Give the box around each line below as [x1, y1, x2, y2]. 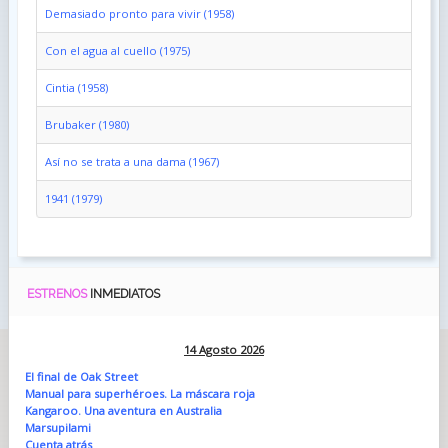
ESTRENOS [26, 285, 90, 301]
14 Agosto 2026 [183, 341, 264, 357]
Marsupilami [24, 419, 91, 435]
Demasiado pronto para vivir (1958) [44, 5, 234, 21]
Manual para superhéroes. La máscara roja [24, 385, 255, 401]
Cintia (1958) [44, 79, 108, 95]
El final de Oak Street [24, 368, 138, 384]
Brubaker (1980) [44, 116, 129, 132]
